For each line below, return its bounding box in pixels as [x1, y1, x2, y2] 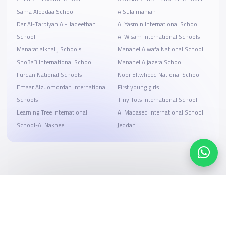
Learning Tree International [16, 107, 87, 119]
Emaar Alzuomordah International [16, 82, 107, 93]
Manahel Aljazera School [117, 56, 183, 68]
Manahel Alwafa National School [117, 44, 203, 55]
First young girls [117, 82, 159, 93]
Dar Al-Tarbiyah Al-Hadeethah [16, 19, 96, 30]
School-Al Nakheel [16, 120, 66, 131]
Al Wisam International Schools [117, 31, 200, 43]
